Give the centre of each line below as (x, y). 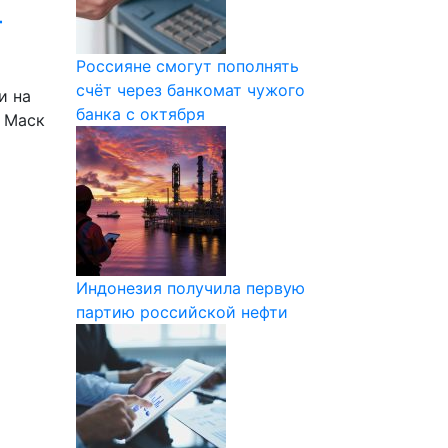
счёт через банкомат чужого (190, 90)
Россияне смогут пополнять (187, 66)
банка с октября (140, 114)
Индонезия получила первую (190, 288)
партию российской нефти (182, 312)
